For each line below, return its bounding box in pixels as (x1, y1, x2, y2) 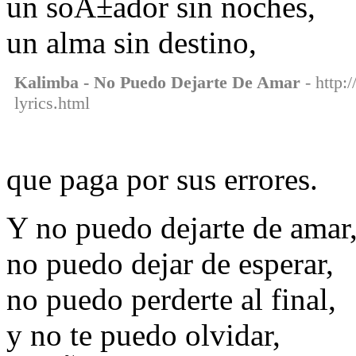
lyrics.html (14, 93, 90, 114)
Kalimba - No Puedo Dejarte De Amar (14, 72, 300, 93)
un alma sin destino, (6, 25, 257, 60)
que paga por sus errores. (6, 162, 318, 197)
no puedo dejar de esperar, (6, 246, 334, 281)
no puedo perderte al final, (6, 282, 336, 317)
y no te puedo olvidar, (6, 318, 281, 353)
